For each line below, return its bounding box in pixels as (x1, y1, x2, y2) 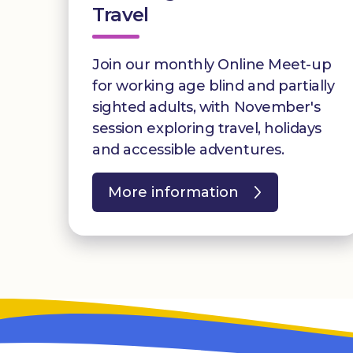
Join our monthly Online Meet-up (92, 55, 332, 73)
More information (108, 183, 239, 201)
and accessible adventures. (92, 140, 284, 158)
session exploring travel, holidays (92, 119, 321, 137)
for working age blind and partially (92, 76, 335, 95)
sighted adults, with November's (92, 98, 321, 116)
